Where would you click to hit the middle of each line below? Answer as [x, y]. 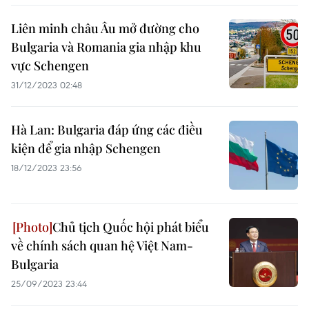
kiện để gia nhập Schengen [86, 148]
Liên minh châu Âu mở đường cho [105, 28]
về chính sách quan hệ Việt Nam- [102, 246]
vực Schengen [50, 66]
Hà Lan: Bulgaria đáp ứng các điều [107, 130]
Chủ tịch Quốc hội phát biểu [131, 227]
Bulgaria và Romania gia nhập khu [106, 47]
